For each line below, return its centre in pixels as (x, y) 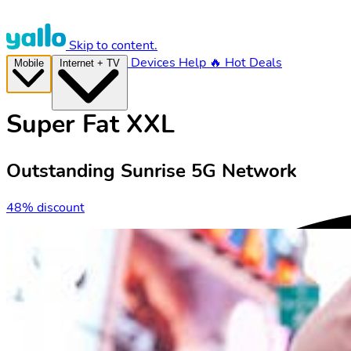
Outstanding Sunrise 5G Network (152, 170)
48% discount (45, 207)
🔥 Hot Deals (246, 63)
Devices (153, 63)
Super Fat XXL (90, 125)
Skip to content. (113, 45)
